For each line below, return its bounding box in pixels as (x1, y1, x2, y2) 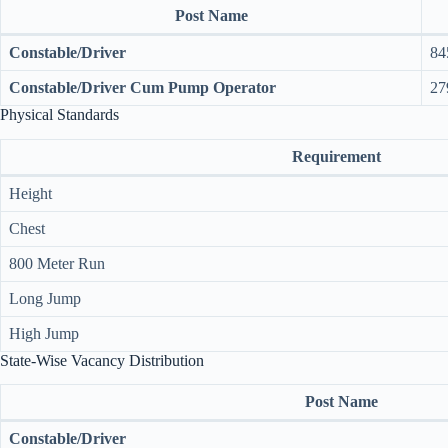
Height (9, 184, 52, 202)
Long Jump (9, 289, 81, 307)
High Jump (9, 324, 79, 342)
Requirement (291, 147, 381, 165)
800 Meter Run (9, 254, 105, 272)
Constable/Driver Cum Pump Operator (9, 78, 276, 96)
